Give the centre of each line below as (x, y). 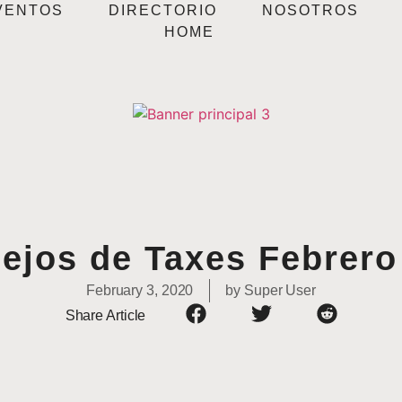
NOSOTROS (311, 10)
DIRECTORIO (163, 10)
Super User (279, 291)
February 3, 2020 (140, 291)
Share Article (105, 315)
